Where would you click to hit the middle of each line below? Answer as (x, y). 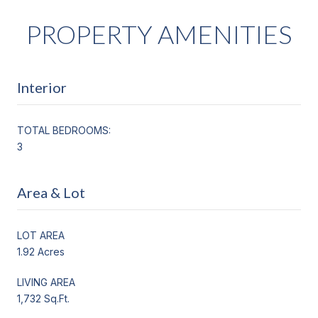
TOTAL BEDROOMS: (64, 130)
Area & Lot (51, 192)
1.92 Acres (41, 251)
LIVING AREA (46, 282)
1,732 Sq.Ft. (43, 298)
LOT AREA (41, 235)
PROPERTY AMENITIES (159, 34)
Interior (42, 87)
